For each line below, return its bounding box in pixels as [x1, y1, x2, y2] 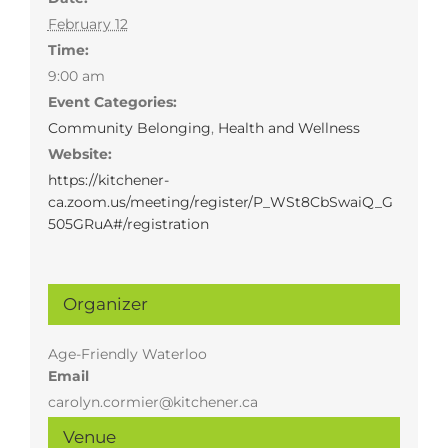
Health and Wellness [217, 118, 360, 137]
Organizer [62, 293, 148, 314]
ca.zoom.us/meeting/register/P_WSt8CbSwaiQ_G [47, 192, 393, 211]
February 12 [47, 14, 128, 33]
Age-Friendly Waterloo [47, 344, 207, 363]
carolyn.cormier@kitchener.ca [47, 392, 258, 411]
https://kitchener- [47, 170, 169, 189]
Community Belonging [47, 118, 211, 137]
